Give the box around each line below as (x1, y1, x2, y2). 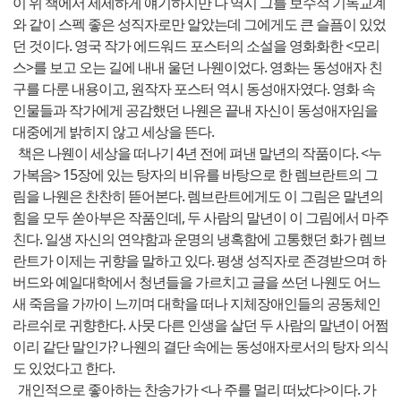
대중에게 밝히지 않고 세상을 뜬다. (13, 121, 214, 141)
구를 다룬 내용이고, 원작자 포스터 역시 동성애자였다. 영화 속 (13, 78, 375, 98)
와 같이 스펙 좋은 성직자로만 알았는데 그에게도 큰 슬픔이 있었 (13, 13, 386, 34)
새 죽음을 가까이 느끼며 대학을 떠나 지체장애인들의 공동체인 (13, 293, 380, 313)
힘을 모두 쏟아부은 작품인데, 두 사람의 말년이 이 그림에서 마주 (13, 207, 388, 227)
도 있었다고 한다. (13, 357, 120, 378)
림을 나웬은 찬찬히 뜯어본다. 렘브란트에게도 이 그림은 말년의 (13, 185, 383, 206)
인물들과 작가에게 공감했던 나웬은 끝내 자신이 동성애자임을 (13, 99, 378, 120)
